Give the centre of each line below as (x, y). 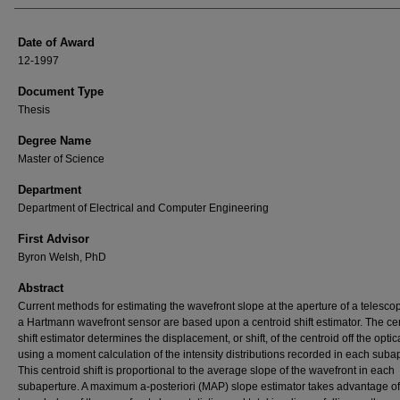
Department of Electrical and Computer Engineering (143, 208)
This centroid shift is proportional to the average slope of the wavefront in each (206, 371)
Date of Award (56, 42)
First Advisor (54, 239)
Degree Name (54, 141)
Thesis (34, 110)
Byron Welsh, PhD (62, 257)
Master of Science (61, 159)
